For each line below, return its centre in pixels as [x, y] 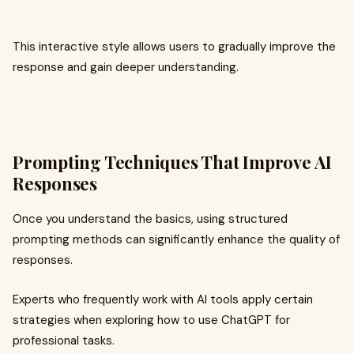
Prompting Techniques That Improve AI [173, 162]
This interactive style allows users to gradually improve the [174, 47]
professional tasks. [64, 341]
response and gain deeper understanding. [126, 67]
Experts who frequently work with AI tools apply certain [163, 299]
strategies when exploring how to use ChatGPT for [151, 320]
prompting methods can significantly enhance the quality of [176, 239]
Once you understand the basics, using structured [150, 219]
